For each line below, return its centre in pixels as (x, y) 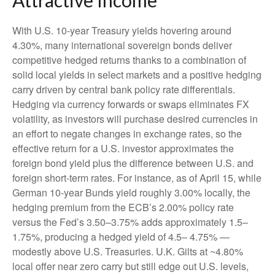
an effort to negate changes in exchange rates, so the (127, 133)
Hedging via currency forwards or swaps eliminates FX (131, 104)
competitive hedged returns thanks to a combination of (129, 60)
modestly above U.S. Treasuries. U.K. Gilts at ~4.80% (128, 251)
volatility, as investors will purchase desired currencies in (135, 118)
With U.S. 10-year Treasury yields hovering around (122, 30)
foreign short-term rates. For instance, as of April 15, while (137, 177)
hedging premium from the (70, 207)
